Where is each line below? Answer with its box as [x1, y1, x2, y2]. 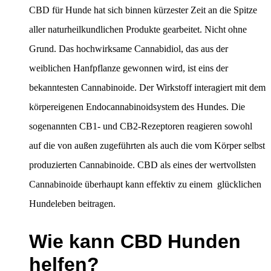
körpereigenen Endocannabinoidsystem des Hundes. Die [29, 102, 245, 113]
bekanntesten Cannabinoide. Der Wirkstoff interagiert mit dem [29, 82, 266, 93]
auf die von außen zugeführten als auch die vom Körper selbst [29, 140, 265, 151]
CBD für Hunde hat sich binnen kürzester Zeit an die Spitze [29, 5, 257, 16]
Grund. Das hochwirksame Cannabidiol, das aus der [29, 44, 228, 54]
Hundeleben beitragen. [29, 198, 116, 209]
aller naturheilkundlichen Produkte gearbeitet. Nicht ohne [29, 24, 247, 35]
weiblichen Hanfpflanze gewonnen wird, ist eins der [29, 63, 228, 74]
